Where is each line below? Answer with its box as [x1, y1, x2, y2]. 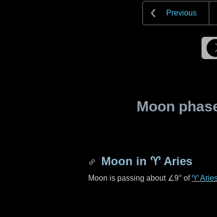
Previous [166, 9, 197, 17]
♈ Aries [150, 155, 192, 168]
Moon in [98, 155, 150, 168]
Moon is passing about [88, 174, 168, 182]
